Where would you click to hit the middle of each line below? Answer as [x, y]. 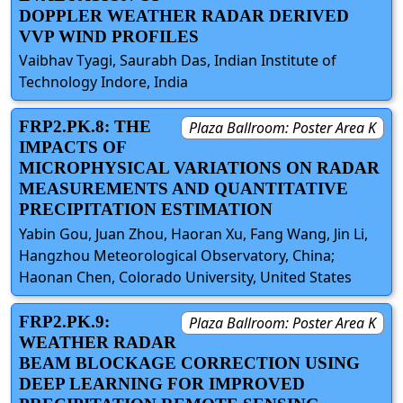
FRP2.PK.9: [64, 321]
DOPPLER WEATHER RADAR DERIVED [184, 16]
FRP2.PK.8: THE [85, 127]
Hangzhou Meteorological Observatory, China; [177, 255]
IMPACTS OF [72, 148]
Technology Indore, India [103, 82]
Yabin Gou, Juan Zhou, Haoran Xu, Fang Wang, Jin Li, [193, 233]
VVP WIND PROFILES [109, 37]
